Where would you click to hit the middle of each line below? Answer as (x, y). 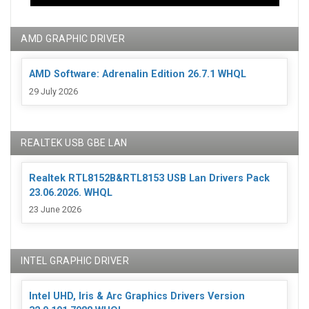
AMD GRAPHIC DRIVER (73, 39)
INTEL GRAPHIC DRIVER (75, 260)
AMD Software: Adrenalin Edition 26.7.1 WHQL (138, 74)
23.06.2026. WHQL (71, 192)
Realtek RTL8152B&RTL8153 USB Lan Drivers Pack (149, 178)
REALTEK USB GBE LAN (74, 142)
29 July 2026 (53, 91)
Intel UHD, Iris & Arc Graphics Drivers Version (137, 296)
